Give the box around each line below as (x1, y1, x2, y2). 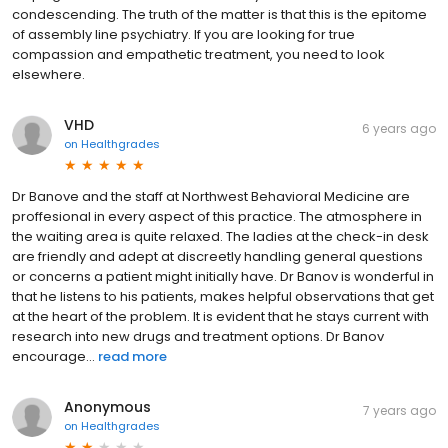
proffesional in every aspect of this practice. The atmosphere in (12, 206, 422, 226)
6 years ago (362, 119, 436, 137)
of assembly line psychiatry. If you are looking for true (12, 24, 355, 44)
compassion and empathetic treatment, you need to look (12, 44, 385, 64)
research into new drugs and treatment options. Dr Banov (12, 326, 384, 346)
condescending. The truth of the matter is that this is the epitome (12, 4, 427, 24)
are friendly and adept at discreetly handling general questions (12, 246, 423, 266)
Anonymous (64, 396, 151, 417)
